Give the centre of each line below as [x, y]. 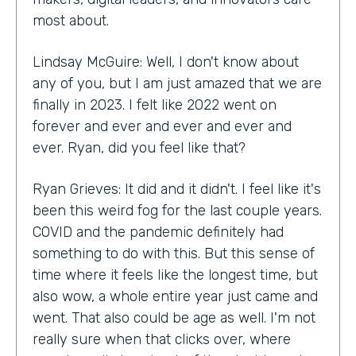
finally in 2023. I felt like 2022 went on [155, 104]
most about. [71, 20]
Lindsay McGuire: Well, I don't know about [166, 62]
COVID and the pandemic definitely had [158, 232]
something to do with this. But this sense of [174, 253]
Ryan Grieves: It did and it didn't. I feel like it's [177, 189]
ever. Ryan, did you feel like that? [139, 147]
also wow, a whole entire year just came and [175, 296]
